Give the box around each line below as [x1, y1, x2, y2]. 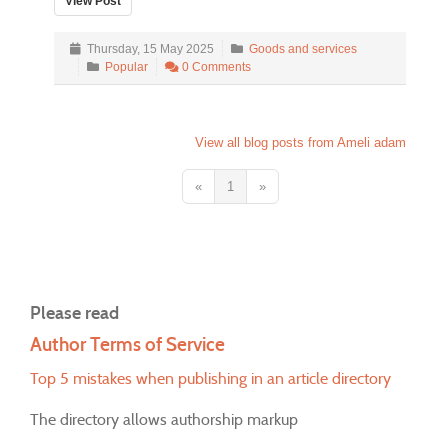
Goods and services [249, 41, 357, 56]
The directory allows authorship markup [30, 409, 298, 429]
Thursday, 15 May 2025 [81, 41, 214, 56]
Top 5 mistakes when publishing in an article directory [30, 368, 391, 388]
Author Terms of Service [30, 332, 225, 356]
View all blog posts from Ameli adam [195, 134, 406, 150]
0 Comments [179, 59, 251, 74]
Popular [105, 59, 148, 74]
